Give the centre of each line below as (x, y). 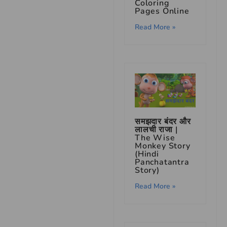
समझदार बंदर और (163, 122)
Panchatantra (162, 162)
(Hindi (147, 154)
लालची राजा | (156, 130)
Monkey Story (163, 146)
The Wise (155, 138)
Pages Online (162, 11)
